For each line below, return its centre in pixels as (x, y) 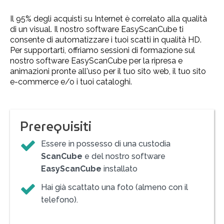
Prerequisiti (56, 126)
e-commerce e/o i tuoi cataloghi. (71, 81)
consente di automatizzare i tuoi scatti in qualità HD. (106, 39)
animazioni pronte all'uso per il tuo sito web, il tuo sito (108, 71)
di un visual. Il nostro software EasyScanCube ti (97, 29)
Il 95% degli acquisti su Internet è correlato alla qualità (108, 18)
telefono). (59, 199)
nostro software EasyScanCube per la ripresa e (96, 60)
